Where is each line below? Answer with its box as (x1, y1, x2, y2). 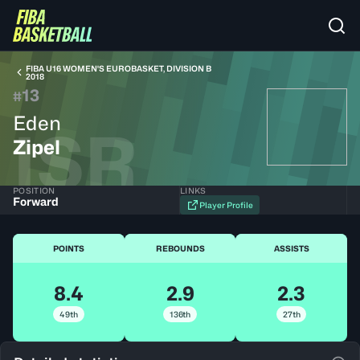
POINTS (52, 243, 84, 253)
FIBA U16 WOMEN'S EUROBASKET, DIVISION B (26, 63, 211, 73)
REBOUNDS (155, 243, 205, 253)
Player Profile (199, 200, 253, 210)
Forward (13, 194, 59, 208)
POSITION (13, 186, 55, 195)
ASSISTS (273, 243, 309, 253)
